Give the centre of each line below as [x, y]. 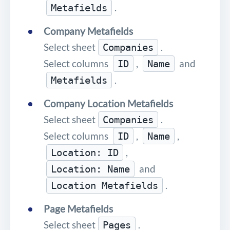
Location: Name [90, 169]
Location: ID [85, 152]
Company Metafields [88, 31]
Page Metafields [78, 208]
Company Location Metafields [108, 103]
